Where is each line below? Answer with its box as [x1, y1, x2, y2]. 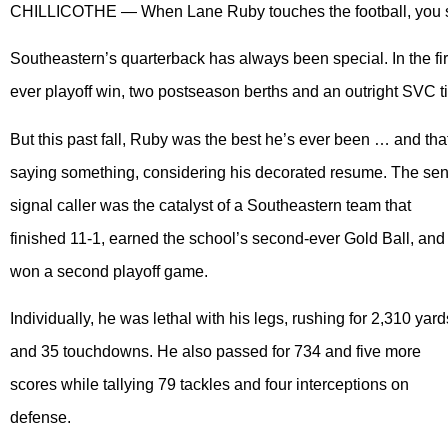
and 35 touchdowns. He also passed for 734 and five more [10, 343, 421, 361]
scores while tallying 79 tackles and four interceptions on [10, 376, 409, 394]
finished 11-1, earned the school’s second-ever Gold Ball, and [10, 229, 445, 247]
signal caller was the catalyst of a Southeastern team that [10, 196, 411, 214]
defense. [10, 409, 71, 427]
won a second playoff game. [10, 262, 208, 280]
